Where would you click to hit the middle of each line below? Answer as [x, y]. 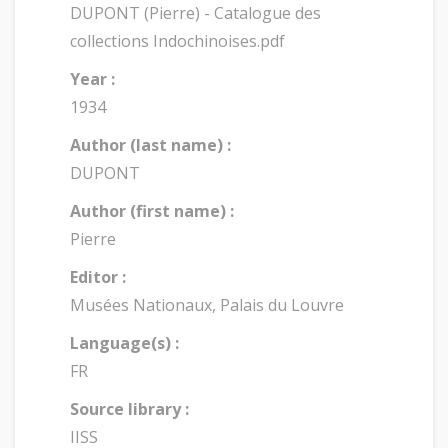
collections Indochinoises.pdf [177, 41]
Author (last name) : [150, 145]
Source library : [129, 409]
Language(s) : [124, 343]
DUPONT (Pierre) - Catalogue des [195, 13]
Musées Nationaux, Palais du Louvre [207, 305]
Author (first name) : [152, 211]
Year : [92, 79]
